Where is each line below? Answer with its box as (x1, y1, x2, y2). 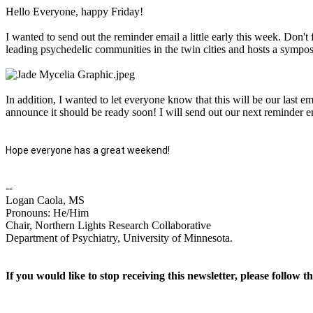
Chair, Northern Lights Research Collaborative (6, 219, 211, 231)
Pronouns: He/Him (6, 207, 89, 219)
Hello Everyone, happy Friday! (6, 6, 146, 17)
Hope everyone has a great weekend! (6, 145, 172, 156)
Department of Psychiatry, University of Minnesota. (6, 232, 235, 244)
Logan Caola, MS (6, 194, 85, 206)
